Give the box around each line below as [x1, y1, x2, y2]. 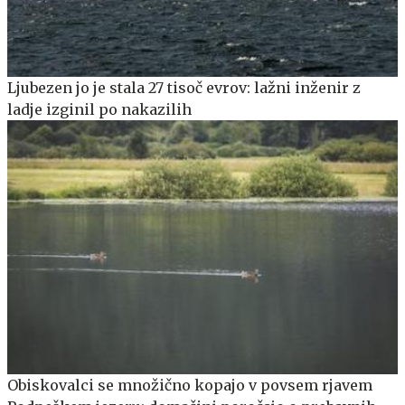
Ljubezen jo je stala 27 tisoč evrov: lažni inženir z [7, 79, 361, 98]
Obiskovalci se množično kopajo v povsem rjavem [7, 376, 372, 395]
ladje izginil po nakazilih [7, 100, 192, 119]
